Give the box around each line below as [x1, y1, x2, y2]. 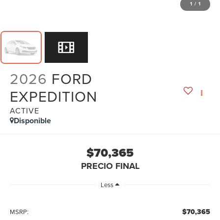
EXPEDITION [10, 85, 98, 107]
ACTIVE [10, 105, 40, 116]
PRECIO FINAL [81, 159, 139, 172]
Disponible [14, 114, 52, 126]
